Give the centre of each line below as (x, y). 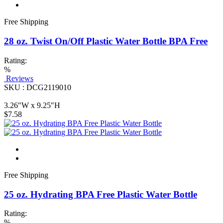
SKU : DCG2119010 (38, 87)
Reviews (20, 78)
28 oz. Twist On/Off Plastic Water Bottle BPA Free (106, 41)
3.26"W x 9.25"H (32, 105)
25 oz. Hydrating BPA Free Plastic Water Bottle (101, 194)
